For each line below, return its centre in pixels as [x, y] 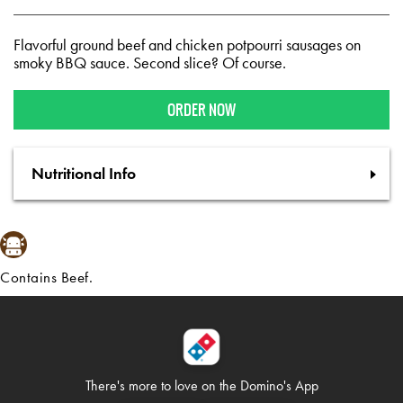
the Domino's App [269, 385]
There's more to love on [152, 385]
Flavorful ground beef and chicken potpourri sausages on [187, 45]
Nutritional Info [84, 174]
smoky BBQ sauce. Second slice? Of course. [150, 63]
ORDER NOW [201, 110]
